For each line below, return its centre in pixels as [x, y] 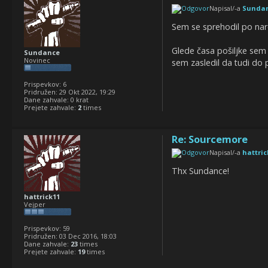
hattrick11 [42, 197]
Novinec [37, 60]
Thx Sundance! [200, 170]
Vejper [35, 205]
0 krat [79, 100]
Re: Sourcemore [209, 139]
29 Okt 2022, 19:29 [86, 92]
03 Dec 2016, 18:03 [87, 236]
